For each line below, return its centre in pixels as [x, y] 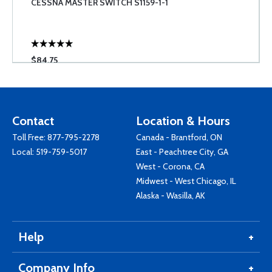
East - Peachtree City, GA [182, 152]
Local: [24, 152]
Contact [33, 121]
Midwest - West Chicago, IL [186, 181]
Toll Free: [30, 137]
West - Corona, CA [170, 166]
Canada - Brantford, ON [179, 137]
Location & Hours [183, 121]
